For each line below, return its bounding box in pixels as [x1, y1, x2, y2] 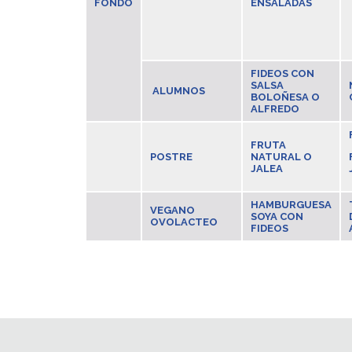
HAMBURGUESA [250, 199, 332, 211]
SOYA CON [250, 211, 303, 222]
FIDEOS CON [250, 68, 314, 79]
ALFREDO [250, 103, 299, 115]
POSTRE [149, 151, 192, 163]
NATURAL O [250, 151, 312, 163]
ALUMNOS [152, 85, 205, 97]
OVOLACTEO [149, 216, 218, 228]
